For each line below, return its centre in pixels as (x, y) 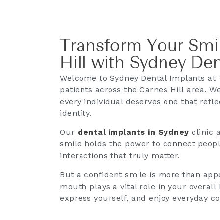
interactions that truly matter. (120, 156)
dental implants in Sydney (133, 132)
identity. (76, 113)
